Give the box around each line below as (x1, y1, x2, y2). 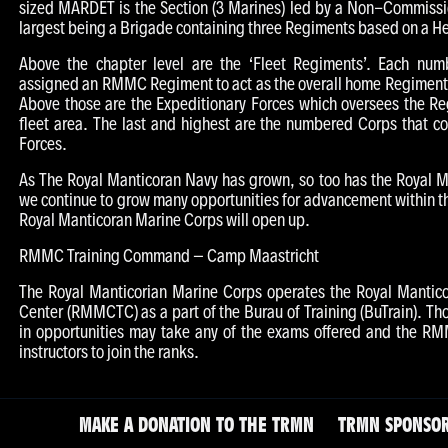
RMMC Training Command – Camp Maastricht (19, 246, 319, 265)
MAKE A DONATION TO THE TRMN (78, 417, 314, 437)
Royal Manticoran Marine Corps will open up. (19, 210, 310, 229)
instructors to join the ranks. (19, 342, 199, 361)
